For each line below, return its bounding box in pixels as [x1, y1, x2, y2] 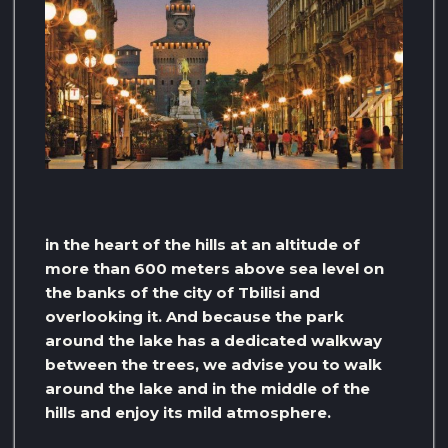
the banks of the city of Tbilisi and [45, 282, 320, 302]
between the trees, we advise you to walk [45, 354, 382, 374]
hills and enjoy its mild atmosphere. [45, 402, 331, 422]
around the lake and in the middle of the [45, 378, 370, 398]
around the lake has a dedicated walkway [45, 330, 382, 350]
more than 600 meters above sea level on [45, 258, 384, 278]
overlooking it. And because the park [45, 306, 344, 326]
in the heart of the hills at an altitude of [45, 234, 360, 254]
